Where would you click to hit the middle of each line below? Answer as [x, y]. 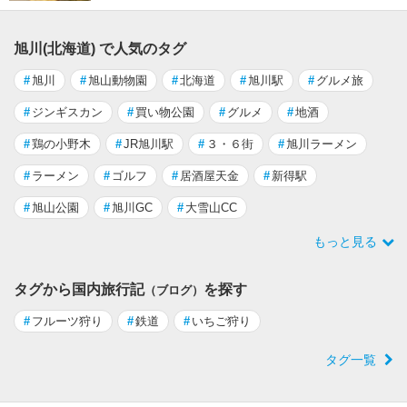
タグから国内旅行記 [79, 289]
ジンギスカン [67, 112]
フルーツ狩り [67, 321]
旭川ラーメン [322, 144]
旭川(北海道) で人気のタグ [100, 48]
